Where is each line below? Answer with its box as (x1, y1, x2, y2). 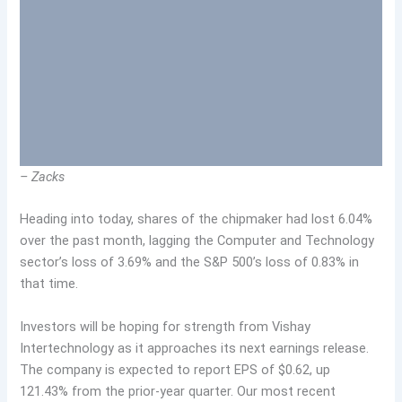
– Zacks (20, 169, 66, 185)
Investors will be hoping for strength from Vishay (20, 318, 311, 335)
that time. (20, 275, 79, 293)
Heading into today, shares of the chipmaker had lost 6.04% (20, 211, 373, 228)
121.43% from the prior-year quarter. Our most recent (20, 382, 336, 399)
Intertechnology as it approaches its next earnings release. (20, 339, 370, 356)
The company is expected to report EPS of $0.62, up (20, 361, 331, 378)
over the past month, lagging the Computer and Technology (20, 232, 375, 249)
